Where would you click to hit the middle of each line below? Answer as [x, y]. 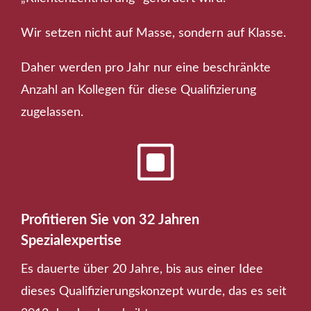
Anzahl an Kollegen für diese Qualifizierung [138, 90]
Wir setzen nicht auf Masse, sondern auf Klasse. [153, 33]
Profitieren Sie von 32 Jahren [110, 220]
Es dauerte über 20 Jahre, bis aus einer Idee [142, 269]
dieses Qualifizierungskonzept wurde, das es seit [153, 291]
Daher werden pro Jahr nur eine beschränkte [146, 68]
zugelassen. [52, 112]
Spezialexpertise [71, 241]
